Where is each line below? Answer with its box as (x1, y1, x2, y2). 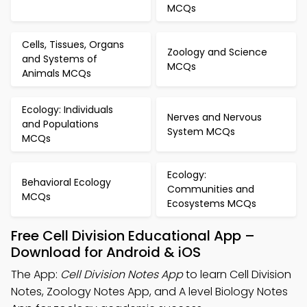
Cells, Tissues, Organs (22, 38, 124, 51)
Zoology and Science (167, 45, 267, 59)
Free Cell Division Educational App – (11, 226, 255, 245)
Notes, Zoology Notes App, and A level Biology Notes (11, 284, 288, 299)
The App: (11, 267, 60, 282)
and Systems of (22, 52, 97, 66)
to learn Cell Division (183, 267, 291, 282)
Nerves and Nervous (167, 110, 262, 124)
